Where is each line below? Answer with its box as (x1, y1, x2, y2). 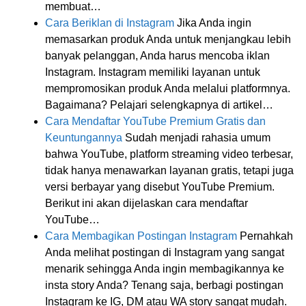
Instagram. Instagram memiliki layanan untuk (45, 66, 260, 78)
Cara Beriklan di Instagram (45, 16, 174, 29)
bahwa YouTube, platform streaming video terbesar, (45, 148, 293, 160)
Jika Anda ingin (174, 16, 251, 29)
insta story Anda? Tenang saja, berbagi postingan (45, 279, 283, 291)
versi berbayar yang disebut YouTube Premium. (45, 180, 275, 193)
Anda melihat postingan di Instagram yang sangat (45, 246, 284, 258)
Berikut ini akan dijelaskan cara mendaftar (45, 197, 248, 209)
